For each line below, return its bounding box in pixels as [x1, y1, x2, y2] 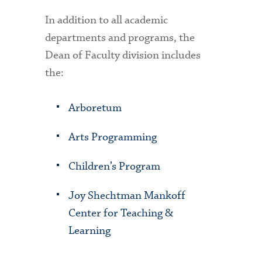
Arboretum [68, 101, 122, 116]
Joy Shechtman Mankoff [68, 188, 186, 204]
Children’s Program [68, 159, 161, 174]
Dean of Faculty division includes [45, 48, 201, 63]
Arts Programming [68, 130, 157, 145]
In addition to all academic [45, 13, 168, 28]
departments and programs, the [45, 30, 195, 46]
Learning [68, 223, 111, 239]
